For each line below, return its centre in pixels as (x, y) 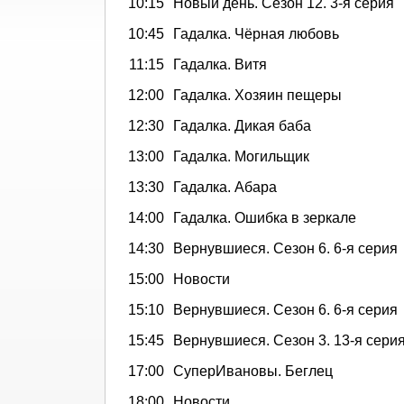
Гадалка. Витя (220, 64)
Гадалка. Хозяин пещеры (257, 95)
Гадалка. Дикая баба (242, 125)
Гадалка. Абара (225, 187)
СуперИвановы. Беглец (253, 371)
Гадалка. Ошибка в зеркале (265, 217)
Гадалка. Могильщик (241, 156)
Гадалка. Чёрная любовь (256, 33)
